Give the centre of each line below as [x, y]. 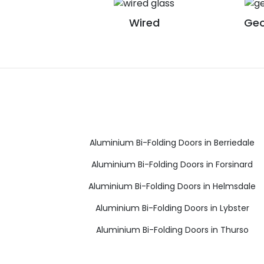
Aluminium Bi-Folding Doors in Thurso [172, 230]
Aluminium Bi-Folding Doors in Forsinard [172, 164]
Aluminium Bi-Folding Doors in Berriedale [172, 142]
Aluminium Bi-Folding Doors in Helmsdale [172, 186]
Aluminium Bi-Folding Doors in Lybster [172, 208]
